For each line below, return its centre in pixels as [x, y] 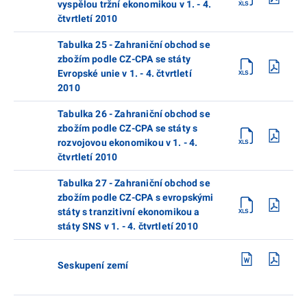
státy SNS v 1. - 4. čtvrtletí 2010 [128, 226]
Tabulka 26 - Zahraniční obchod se [134, 113]
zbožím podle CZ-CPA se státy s [128, 128]
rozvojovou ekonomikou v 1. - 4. [128, 142]
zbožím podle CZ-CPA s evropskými [136, 197]
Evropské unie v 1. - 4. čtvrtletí [125, 73]
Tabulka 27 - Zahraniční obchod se [134, 183]
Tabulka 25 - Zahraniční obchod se [134, 44]
